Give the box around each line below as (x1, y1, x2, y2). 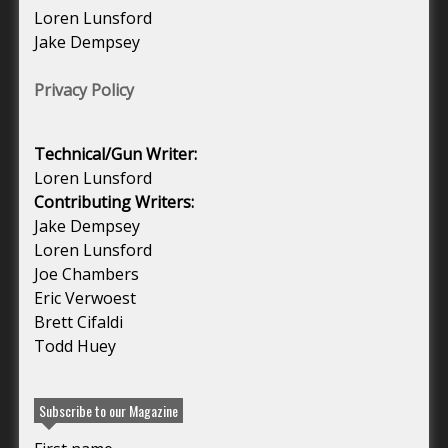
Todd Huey (34, 334, 116, 357)
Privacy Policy (34, 78, 134, 101)
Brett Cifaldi (34, 310, 123, 333)
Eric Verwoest (34, 286, 136, 309)
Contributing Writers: (34, 190, 194, 213)
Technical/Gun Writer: (34, 142, 197, 165)
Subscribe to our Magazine (39, 399, 178, 421)
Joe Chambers (34, 262, 139, 285)
